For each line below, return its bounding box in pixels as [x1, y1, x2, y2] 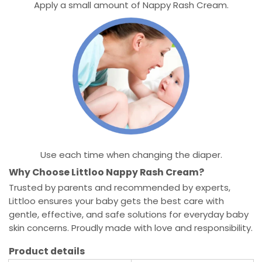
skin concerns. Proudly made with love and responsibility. [9, 222, 253, 234]
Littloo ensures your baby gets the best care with [9, 195, 224, 207]
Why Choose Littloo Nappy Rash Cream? [9, 166, 204, 178]
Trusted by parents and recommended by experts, [9, 181, 230, 194]
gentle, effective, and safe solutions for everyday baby [9, 208, 249, 220]
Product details [9, 245, 85, 257]
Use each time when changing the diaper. [40, 149, 222, 161]
